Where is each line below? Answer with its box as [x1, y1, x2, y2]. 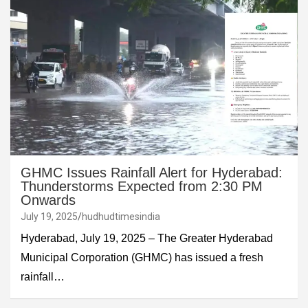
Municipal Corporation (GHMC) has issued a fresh [21, 251, 263, 263]
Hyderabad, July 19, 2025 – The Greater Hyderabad [21, 232, 273, 244]
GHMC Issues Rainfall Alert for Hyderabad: [21, 164, 283, 180]
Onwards [21, 192, 76, 208]
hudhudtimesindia [82, 210, 160, 222]
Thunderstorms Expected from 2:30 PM [21, 178, 263, 194]
